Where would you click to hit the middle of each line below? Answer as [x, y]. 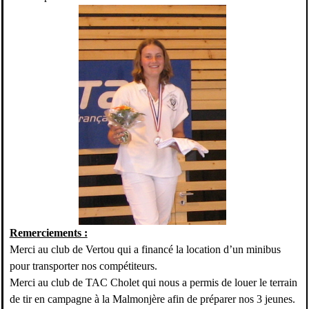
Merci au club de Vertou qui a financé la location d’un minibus [145, 250]
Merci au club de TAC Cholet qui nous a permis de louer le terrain [153, 283]
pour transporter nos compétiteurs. [83, 266]
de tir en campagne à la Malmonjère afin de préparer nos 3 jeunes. [152, 299]
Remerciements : [48, 233]
